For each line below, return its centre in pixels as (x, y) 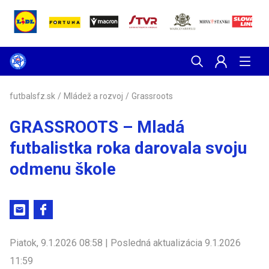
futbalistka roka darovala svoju (128, 148)
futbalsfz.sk (32, 96)
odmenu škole (63, 169)
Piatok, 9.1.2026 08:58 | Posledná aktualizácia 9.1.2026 (125, 243)
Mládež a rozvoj (93, 96)
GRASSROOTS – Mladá (97, 127)
